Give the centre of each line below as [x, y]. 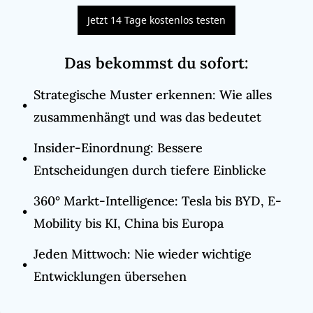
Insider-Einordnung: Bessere [118, 148]
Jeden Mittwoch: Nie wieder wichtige [143, 254]
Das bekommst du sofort [154, 63]
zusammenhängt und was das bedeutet [147, 117]
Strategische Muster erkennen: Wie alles [153, 95]
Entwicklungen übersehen [110, 276]
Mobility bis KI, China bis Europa [129, 223]
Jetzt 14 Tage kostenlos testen [156, 20]
